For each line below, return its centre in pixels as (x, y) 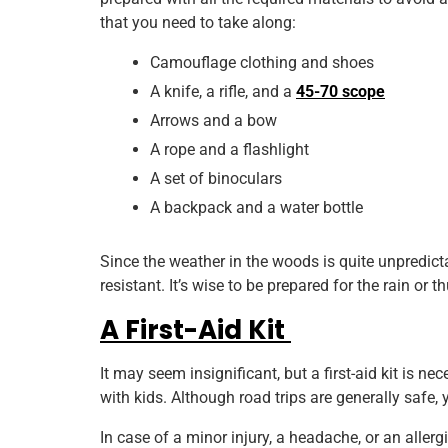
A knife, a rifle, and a (223, 92)
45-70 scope (340, 92)
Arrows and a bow (215, 121)
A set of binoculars (218, 179)
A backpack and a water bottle (258, 208)
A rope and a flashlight (231, 150)
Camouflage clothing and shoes (264, 63)
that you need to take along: (200, 23)
